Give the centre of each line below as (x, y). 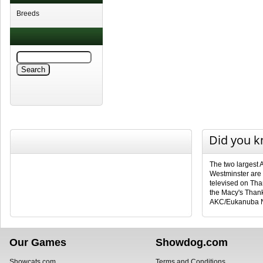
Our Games (38, 242)
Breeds (28, 14)
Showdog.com (192, 242)
